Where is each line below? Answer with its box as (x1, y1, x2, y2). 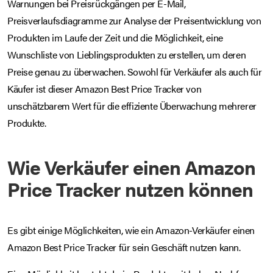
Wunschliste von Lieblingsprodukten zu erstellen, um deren (7, 47, 246, 62)
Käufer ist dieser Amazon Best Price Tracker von (7, 81, 202, 96)
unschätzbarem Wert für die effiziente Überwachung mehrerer (7, 98, 257, 113)
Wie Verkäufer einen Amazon (7, 152, 255, 180)
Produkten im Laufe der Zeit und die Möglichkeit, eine (7, 30, 223, 44)
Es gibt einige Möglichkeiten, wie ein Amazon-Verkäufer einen (7, 222, 255, 237)
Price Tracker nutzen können (7, 174, 253, 202)
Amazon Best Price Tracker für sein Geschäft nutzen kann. (7, 239, 241, 254)
